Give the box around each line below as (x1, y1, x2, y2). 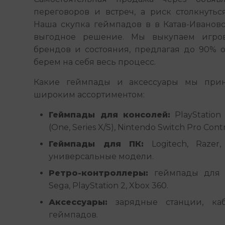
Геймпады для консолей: (49, 110, 170, 120)
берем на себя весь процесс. (34, 57, 156, 67)
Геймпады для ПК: (49, 139, 144, 149)
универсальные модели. (49, 152, 154, 161)
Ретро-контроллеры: (49, 168, 149, 178)
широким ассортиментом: (34, 90, 145, 99)
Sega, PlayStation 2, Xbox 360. (49, 181, 169, 190)
